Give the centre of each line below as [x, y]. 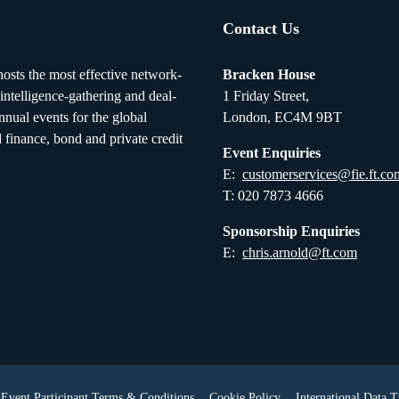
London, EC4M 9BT [282, 117]
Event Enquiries [273, 153]
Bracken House [269, 74]
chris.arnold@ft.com [300, 252]
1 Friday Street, [266, 96]
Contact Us [261, 28]
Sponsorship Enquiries [297, 231]
